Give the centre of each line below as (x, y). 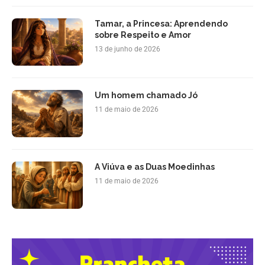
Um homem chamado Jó (146, 95)
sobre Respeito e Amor (143, 35)
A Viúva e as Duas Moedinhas (155, 167)
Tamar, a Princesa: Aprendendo (161, 23)
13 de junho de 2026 (127, 49)
